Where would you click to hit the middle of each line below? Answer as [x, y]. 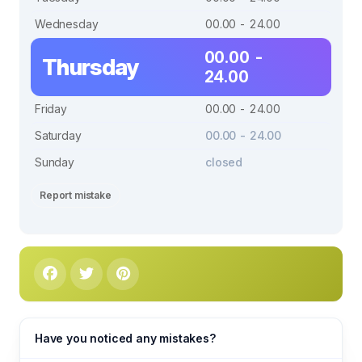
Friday [51, 109]
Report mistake [76, 195]
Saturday [58, 135]
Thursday [90, 67]
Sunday [55, 162]
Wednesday [67, 24]
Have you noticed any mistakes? [125, 338]
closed [224, 162]
